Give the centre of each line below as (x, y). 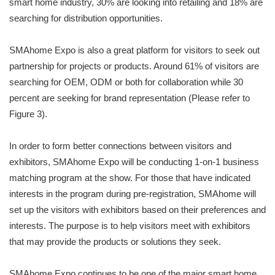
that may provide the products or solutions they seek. (115, 242)
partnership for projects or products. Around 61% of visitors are (134, 66)
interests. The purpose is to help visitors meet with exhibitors (130, 226)
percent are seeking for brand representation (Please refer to (130, 98)
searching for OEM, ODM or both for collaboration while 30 (126, 82)
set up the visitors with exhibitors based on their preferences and (137, 210)
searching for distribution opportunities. (86, 18)
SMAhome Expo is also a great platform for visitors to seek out (134, 50)
